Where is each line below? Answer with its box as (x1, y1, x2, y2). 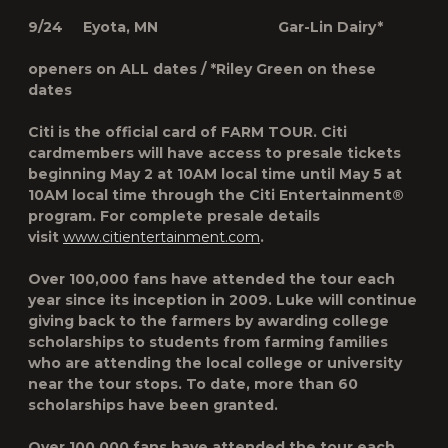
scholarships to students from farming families (28, 333, 388, 351)
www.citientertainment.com (63, 228, 260, 246)
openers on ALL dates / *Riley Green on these (28, 60, 376, 78)
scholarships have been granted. (28, 396, 278, 414)
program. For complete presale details (28, 207, 320, 225)
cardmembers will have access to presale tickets (28, 144, 401, 162)
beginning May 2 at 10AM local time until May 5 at (28, 165, 402, 183)
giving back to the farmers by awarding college (28, 312, 389, 330)
